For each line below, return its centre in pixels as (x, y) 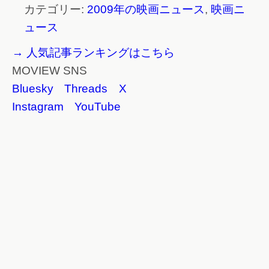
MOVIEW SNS (50, 70)
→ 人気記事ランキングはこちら (93, 52)
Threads (86, 88)
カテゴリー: (56, 9)
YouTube (98, 106)
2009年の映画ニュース (146, 9)
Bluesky (33, 88)
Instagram (38, 106)
